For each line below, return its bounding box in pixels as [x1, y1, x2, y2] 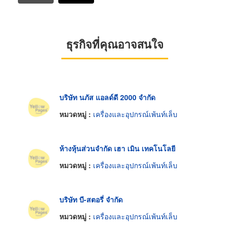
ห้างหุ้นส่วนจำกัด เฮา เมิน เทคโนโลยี [59, 143, 175, 153]
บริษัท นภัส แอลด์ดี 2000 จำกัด [59, 91, 155, 102]
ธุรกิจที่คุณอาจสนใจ [65, 35, 164, 52]
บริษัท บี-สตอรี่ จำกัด [59, 194, 123, 204]
